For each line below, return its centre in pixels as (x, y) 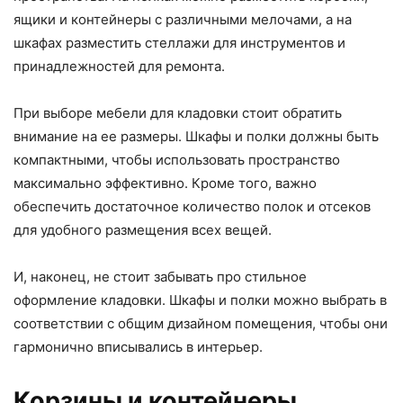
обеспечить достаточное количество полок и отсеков (192, 207)
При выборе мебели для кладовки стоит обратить (178, 113)
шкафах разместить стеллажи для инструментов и (179, 43)
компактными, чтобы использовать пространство (177, 160)
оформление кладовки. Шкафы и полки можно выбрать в (200, 300)
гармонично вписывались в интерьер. (138, 347)
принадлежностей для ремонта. (119, 67)
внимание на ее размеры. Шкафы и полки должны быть (196, 137)
